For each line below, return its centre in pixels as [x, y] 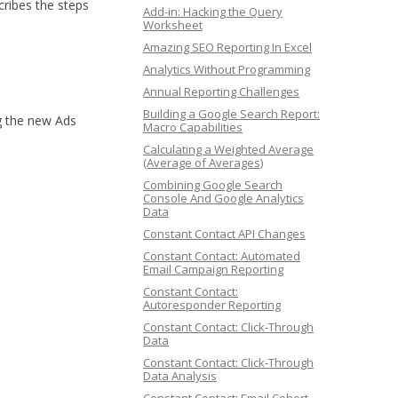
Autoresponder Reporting [212, 305]
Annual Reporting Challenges [221, 92]
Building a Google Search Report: [231, 114]
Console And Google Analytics [223, 198]
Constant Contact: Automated [222, 256]
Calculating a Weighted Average [228, 149]
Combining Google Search [213, 185]
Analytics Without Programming [227, 69]
